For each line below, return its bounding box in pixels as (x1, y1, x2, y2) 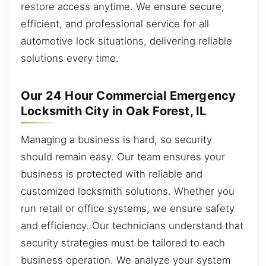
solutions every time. (21, 52, 119, 64)
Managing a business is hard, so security (21, 133, 212, 145)
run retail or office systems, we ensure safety (21, 202, 235, 214)
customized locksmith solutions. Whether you (21, 185, 235, 197)
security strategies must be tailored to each (21, 236, 225, 249)
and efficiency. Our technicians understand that (21, 219, 243, 232)
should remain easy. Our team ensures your (21, 150, 225, 163)
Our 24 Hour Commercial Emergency (21, 88, 236, 103)
